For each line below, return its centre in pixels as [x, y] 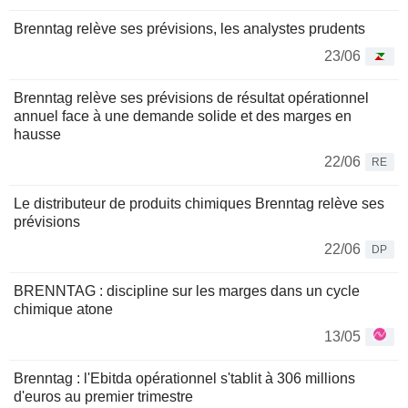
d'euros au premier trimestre [103, 397]
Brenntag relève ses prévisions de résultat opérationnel [191, 98]
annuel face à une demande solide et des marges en [183, 117]
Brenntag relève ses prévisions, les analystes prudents [189, 29]
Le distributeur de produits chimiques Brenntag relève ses [199, 204]
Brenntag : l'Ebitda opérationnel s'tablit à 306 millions [184, 379]
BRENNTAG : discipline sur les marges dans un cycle [187, 291]
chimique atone [63, 310]
